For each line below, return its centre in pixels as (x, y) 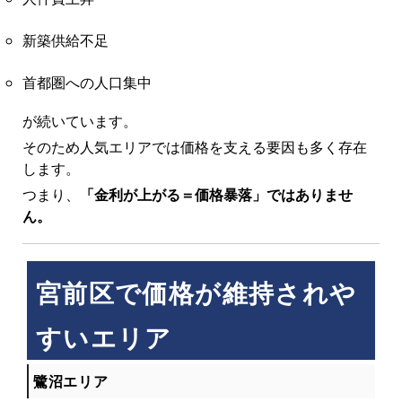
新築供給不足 (65, 40)
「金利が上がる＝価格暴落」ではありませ (216, 194)
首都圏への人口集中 (87, 82)
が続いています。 (79, 121)
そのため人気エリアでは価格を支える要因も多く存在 (194, 147)
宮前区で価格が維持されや (196, 292)
